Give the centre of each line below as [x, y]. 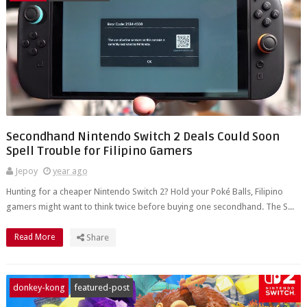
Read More [35, 237]
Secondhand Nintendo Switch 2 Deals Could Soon [143, 137]
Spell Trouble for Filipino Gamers [99, 151]
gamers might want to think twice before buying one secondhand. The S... [150, 207]
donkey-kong [39, 287]
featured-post [101, 287]
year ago [70, 171]
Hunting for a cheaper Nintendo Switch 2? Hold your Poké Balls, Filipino [144, 192]
